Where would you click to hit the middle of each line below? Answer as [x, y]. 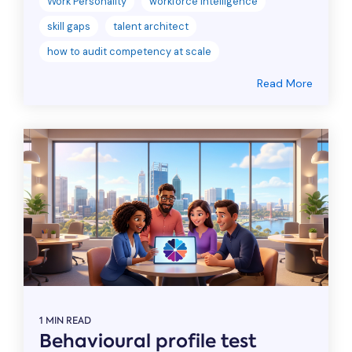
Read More [285, 83]
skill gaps [69, 26]
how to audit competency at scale [129, 51]
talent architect [151, 26]
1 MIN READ [65, 320]
